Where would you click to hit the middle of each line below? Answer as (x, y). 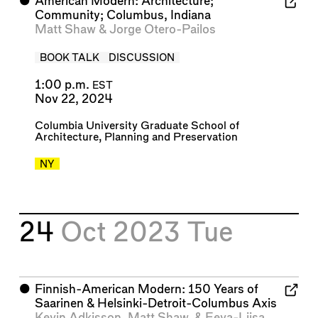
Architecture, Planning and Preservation (136, 137)
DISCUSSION (142, 59)
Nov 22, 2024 (73, 99)
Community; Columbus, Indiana (122, 16)
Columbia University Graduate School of (137, 126)
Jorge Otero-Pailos (162, 30)
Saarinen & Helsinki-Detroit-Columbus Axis (155, 304)
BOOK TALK (69, 59)
